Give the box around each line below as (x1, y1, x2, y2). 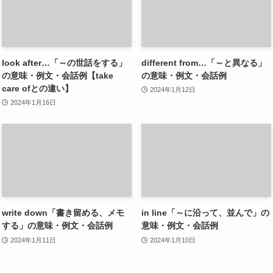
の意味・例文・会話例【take (2, 70, 113, 80)
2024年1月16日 (10, 99, 56, 107)
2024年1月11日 (10, 236, 56, 244)
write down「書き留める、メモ (2, 208, 124, 218)
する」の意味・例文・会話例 (2, 221, 113, 231)
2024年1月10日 (149, 236, 196, 244)
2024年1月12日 (149, 86, 196, 94)
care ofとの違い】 (2, 83, 73, 93)
